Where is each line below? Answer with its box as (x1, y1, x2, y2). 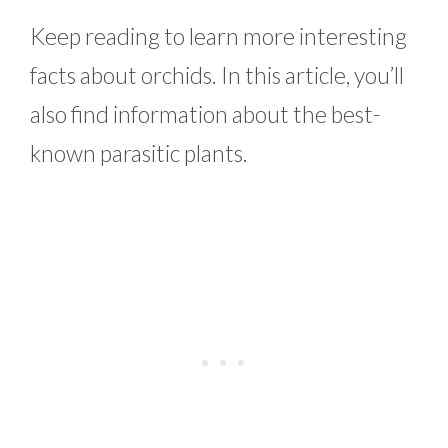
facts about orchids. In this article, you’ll (30, 60, 404, 89)
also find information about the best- (30, 99, 381, 128)
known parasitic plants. (30, 138, 252, 167)
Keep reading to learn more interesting (30, 21, 407, 50)
